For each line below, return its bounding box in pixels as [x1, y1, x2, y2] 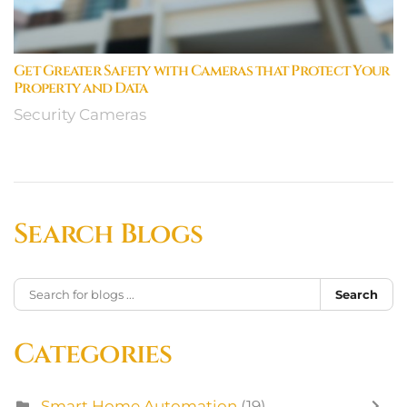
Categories [14, 335, 173, 372]
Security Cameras [14, 104, 146, 124]
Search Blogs [14, 215, 203, 253]
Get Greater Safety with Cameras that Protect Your [14, 60, 390, 81]
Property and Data [14, 77, 148, 98]
